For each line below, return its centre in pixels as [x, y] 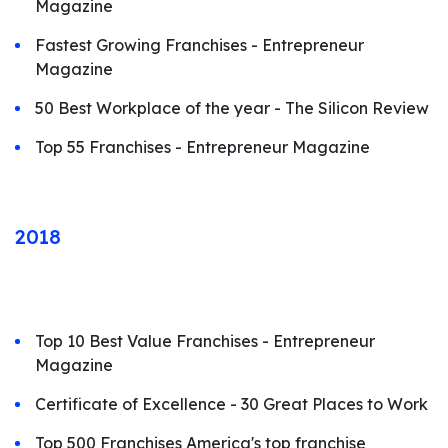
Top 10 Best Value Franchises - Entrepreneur [205, 341]
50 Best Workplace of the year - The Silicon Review [232, 108]
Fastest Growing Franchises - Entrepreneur [199, 45]
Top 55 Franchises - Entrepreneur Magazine [202, 147]
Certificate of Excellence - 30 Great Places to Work [231, 404]
